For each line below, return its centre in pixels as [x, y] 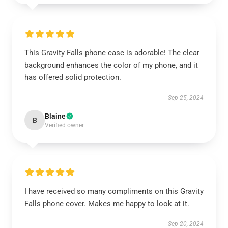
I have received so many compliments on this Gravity [114, 191]
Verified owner [64, 125]
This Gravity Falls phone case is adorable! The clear [112, 53]
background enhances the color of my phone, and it [111, 65]
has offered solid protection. [73, 77]
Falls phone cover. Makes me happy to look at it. [107, 204]
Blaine [55, 116]
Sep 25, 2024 [186, 98]
